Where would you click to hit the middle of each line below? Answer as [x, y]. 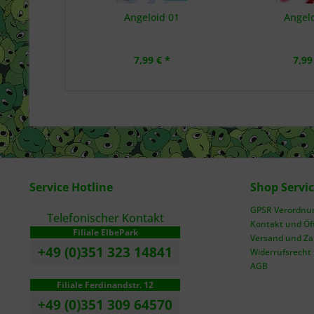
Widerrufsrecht [281, 252]
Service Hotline [71, 187]
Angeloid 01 [152, 17]
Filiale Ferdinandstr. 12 [105, 285]
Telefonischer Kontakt [105, 218]
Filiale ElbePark [105, 232]
